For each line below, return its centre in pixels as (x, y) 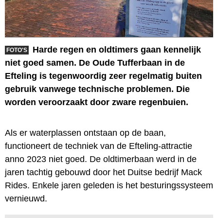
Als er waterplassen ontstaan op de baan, (85, 133)
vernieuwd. (26, 198)
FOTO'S (17, 50)
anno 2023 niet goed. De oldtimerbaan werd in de (101, 159)
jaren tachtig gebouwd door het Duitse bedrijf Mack (103, 172)
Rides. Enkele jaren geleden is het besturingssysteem (109, 185)
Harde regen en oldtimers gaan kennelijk (117, 49)
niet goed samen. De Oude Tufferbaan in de (95, 63)
